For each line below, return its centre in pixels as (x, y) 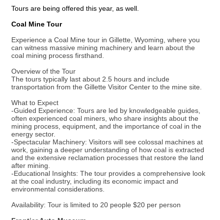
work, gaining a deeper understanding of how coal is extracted (108, 150)
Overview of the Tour (43, 71)
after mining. (32, 165)
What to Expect (35, 103)
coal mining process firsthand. (58, 55)
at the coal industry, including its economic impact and (95, 181)
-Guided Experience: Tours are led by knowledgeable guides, (106, 110)
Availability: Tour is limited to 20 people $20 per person (96, 205)
